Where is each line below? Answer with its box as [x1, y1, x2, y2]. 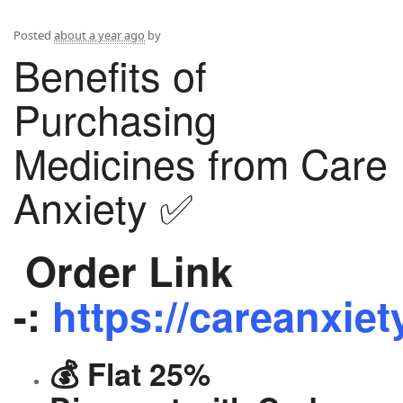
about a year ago [54, 26, 145, 43]
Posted [13, 26, 54, 43]
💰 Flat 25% [49, 351, 210, 395]
